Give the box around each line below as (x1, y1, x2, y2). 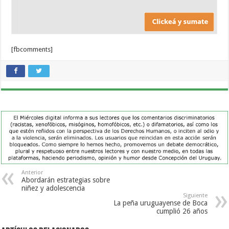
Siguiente (182, 192, 208, 199)
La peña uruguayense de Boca (113, 199, 208, 208)
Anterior (21, 169, 43, 176)
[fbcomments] (11, 45, 53, 54)
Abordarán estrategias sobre (21, 176, 110, 185)
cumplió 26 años (156, 207, 208, 216)
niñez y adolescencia (21, 184, 85, 193)
